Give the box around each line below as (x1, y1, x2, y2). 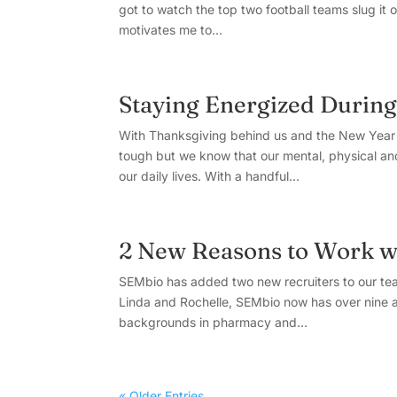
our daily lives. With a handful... (119, 168, 300, 183)
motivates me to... (119, 22, 223, 37)
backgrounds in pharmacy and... (119, 315, 308, 330)
